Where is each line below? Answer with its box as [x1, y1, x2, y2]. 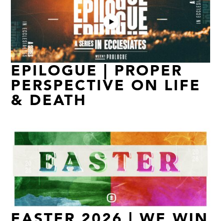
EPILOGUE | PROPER [11, 60, 183, 79]
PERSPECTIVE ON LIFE [11, 75, 201, 94]
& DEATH [11, 90, 87, 109]
